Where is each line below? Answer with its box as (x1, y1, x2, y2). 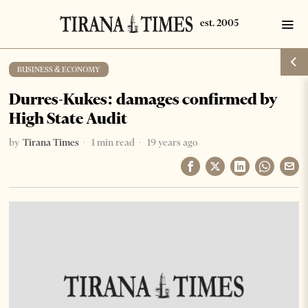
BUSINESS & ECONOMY (17, 65, 101, 74)
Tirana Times (23, 136, 80, 148)
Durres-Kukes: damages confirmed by (9, 89, 278, 109)
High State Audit (9, 109, 128, 128)
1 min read (89, 136, 135, 148)
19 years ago (145, 136, 198, 148)
